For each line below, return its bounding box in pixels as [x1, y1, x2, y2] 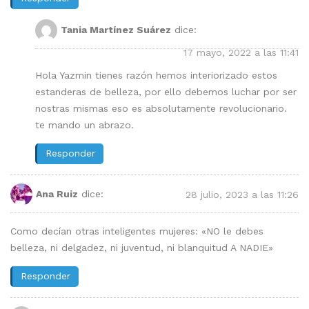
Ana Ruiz [36, 188, 78, 199]
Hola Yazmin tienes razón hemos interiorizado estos [35, 70, 277, 81]
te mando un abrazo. [35, 119, 134, 131]
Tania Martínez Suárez [61, 23, 171, 35]
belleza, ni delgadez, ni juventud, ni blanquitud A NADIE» [10, 242, 273, 254]
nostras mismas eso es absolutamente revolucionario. [35, 103, 287, 114]
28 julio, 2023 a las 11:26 [186, 189, 299, 201]
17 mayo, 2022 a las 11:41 [183, 47, 299, 59]
